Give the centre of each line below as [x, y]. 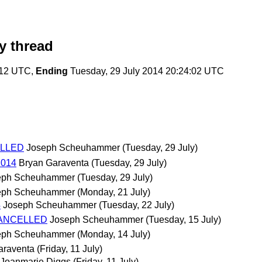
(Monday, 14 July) [114, 235]
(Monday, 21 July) [114, 192]
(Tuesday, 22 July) [137, 205]
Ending [52, 71]
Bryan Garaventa [54, 163]
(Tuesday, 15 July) [183, 220]
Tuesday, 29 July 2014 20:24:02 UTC [146, 71]
